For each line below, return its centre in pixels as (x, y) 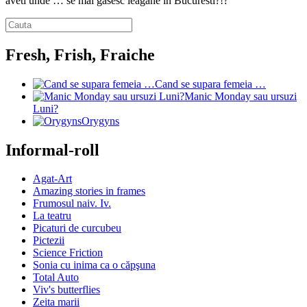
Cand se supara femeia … (210, 84)
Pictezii (49, 241)
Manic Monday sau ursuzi (241, 96)
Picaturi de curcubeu (77, 228)
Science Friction (68, 253)
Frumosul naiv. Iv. (72, 204)
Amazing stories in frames (89, 191)
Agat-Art (52, 179)
